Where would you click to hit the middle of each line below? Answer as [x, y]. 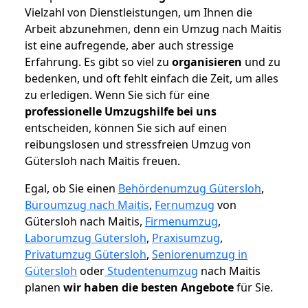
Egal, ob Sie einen [71, 189]
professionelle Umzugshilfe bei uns [121, 112]
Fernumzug [185, 205]
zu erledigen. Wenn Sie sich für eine [117, 95]
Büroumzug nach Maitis [87, 205]
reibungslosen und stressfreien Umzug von [138, 145]
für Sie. [253, 288]
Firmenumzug [181, 222]
